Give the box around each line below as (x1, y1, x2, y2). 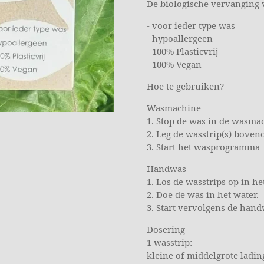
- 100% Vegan (147, 58, 202, 71)
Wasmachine (147, 102, 201, 114)
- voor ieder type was (147, 19, 235, 32)
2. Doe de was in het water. (147, 189, 259, 201)
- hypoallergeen (147, 32, 213, 45)
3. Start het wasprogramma (147, 141, 260, 153)
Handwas (147, 163, 186, 175)
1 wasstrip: (147, 236, 192, 249)
